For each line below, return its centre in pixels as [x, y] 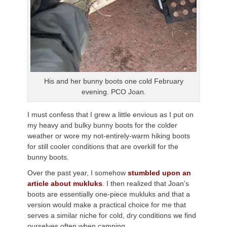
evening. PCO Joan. [113, 91]
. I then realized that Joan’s [146, 183]
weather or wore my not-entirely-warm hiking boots [109, 136]
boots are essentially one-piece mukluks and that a [109, 194]
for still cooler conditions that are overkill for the [103, 146]
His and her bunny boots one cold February [113, 81]
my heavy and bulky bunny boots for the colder [102, 125]
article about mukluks [65, 183]
